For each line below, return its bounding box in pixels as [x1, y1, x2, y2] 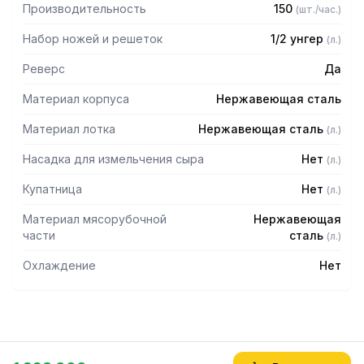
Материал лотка [23, 122, 115, 136]
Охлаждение [23, 258, 96, 272]
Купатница [23, 182, 82, 196]
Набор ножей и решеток [23, 32, 162, 45]
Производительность [23, 2, 146, 15]
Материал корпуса [23, 92, 129, 106]
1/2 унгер [271, 32, 323, 45]
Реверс [23, 62, 65, 76]
